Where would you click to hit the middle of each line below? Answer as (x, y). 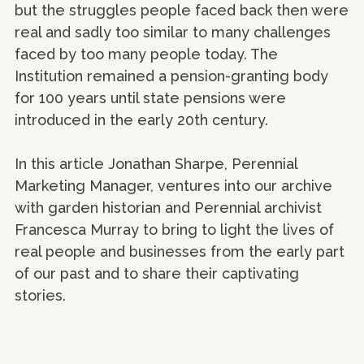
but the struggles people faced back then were (182, 11)
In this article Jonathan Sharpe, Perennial (156, 164)
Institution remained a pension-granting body (171, 76)
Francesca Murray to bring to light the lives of (174, 230)
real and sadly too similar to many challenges (173, 32)
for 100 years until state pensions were (150, 98)
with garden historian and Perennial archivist (168, 208)
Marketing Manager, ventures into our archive (173, 186)
